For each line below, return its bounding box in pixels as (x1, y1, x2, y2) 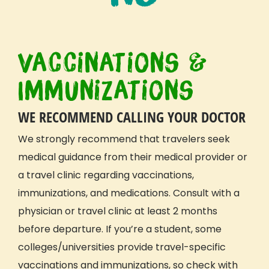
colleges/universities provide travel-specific (18, 240, 226, 254)
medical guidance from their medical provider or (18, 150, 247, 164)
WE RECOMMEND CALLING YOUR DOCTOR (18, 106, 246, 127)
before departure (18, 222, 101, 236)
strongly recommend (36, 131, 137, 146)
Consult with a (173, 186, 240, 200)
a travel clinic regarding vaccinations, (18, 168, 194, 182)
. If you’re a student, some (101, 222, 222, 236)
